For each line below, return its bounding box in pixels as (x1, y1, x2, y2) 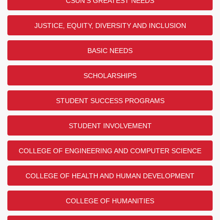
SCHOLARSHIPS (83, 72, 137, 80)
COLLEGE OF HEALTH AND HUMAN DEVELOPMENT (26, 172, 194, 180)
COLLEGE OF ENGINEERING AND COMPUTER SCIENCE (19, 147, 201, 155)
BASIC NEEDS (87, 47, 133, 55)
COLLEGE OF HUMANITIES (66, 197, 154, 205)
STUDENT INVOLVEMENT (68, 122, 152, 130)
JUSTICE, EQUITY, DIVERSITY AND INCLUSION (34, 22, 186, 29)
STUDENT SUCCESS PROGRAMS (55, 97, 165, 105)
